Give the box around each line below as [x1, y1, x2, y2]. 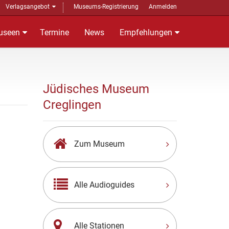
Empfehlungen [120, 28, 172, 37]
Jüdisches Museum [42, 82, 149, 96]
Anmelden [149, 3, 177, 10]
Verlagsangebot [6, 3, 50, 10]
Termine [40, 28, 69, 37]
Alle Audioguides [74, 180, 134, 190]
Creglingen [42, 98, 101, 112]
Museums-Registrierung [74, 3, 139, 10]
